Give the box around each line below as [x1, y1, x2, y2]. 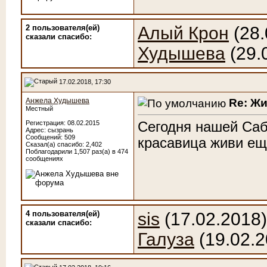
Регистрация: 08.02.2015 [26, 119, 100, 126]
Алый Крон [138, 23, 229, 43]
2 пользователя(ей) [26, 23, 100, 32]
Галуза [138, 229, 194, 249]
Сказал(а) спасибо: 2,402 [26, 141, 102, 148]
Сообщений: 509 [26, 133, 75, 141]
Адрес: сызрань [26, 126, 73, 133]
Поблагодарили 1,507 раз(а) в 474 [26, 148, 128, 155]
